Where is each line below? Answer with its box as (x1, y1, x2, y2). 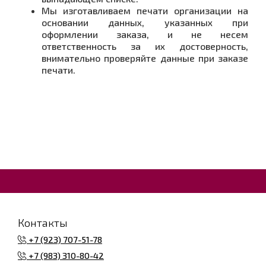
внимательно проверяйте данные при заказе (42, 52, 248, 64)
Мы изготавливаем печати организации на (42, 4, 248, 16)
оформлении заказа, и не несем (42, 28, 248, 40)
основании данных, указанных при (42, 16, 248, 28)
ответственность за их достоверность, (42, 40, 248, 52)
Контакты (18, 215, 68, 229)
